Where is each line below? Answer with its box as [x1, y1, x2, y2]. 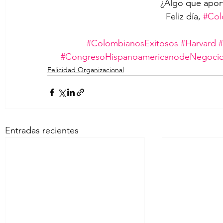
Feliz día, [166, 11, 203, 22]
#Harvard [180, 38, 216, 49]
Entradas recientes [5, 125, 79, 136]
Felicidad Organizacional [47, 65, 124, 75]
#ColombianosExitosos [86, 38, 178, 49]
